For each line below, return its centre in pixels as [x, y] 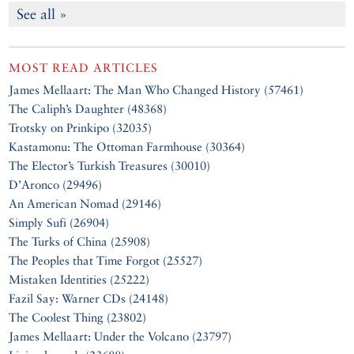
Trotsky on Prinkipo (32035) [81, 128]
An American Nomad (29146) [85, 204]
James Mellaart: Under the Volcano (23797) [121, 337]
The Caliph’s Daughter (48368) [88, 109]
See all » [42, 14]
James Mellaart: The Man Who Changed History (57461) [156, 90]
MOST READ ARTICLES [84, 68]
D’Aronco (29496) [56, 185]
